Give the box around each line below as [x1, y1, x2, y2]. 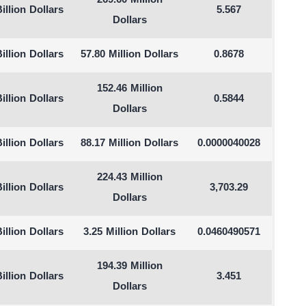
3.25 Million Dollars [83, 225, 176, 240]
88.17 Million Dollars [81, 137, 179, 151]
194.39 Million [96, 260, 163, 274]
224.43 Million [96, 171, 163, 185]
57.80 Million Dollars [81, 48, 179, 62]
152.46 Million [96, 82, 163, 96]
